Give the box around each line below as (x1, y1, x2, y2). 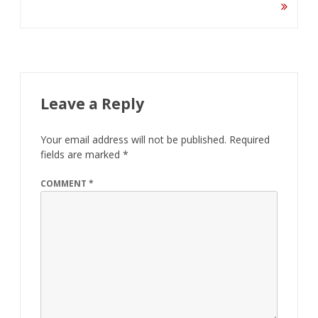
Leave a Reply (40, 94, 144, 114)
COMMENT (40, 177, 89, 190)
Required (229, 133, 270, 147)
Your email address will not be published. (40, 133, 226, 147)
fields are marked (40, 148, 123, 162)
